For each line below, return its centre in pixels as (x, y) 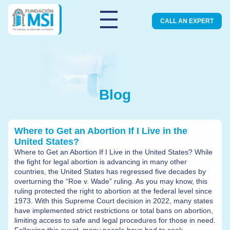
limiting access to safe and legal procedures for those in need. (115, 220)
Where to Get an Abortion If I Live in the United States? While (113, 152)
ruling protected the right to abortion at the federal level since (113, 191)
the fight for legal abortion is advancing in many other (101, 162)
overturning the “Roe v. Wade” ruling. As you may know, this (111, 181)
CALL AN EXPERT (187, 21)
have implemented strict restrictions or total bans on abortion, (114, 210)
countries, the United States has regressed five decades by (110, 171)
